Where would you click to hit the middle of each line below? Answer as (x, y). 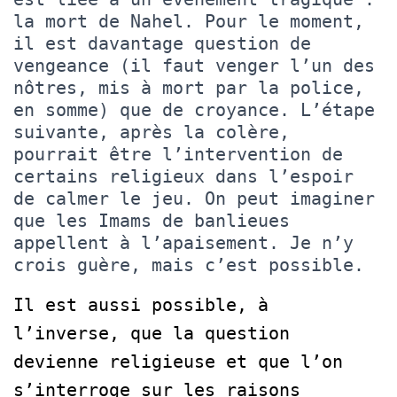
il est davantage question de (162, 43)
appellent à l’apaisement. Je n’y (183, 242)
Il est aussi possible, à (141, 304)
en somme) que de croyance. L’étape (194, 109)
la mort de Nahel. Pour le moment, (189, 21)
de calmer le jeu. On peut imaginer (194, 198)
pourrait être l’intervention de (178, 154)
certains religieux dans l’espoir (183, 176)
